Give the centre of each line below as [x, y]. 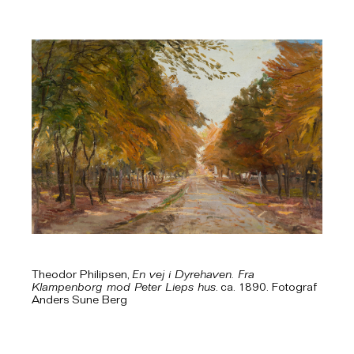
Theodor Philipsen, [82, 275]
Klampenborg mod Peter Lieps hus [124, 288]
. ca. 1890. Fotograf [266, 288]
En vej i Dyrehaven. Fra [193, 275]
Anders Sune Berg [79, 301]
